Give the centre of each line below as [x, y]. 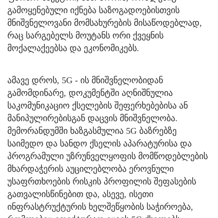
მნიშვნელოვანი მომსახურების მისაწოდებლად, [105, 23]
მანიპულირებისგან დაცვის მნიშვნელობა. [92, 118]
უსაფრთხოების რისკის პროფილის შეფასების [102, 181]
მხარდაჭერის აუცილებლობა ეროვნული [91, 169]
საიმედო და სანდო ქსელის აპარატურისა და [100, 143]
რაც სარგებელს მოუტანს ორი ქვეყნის [85, 35]
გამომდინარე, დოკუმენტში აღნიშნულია [90, 93]
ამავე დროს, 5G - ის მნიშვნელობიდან [85, 80]
